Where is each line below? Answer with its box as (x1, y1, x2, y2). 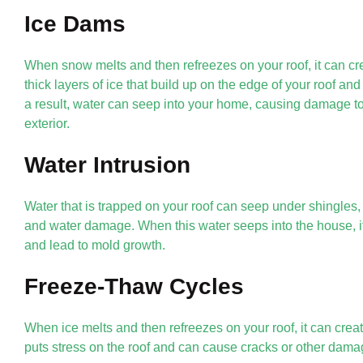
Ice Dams (24, 11, 126, 36)
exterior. (24, 116, 70, 130)
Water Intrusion (24, 152, 190, 177)
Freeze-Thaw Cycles (24, 273, 244, 299)
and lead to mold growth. (24, 237, 165, 252)
